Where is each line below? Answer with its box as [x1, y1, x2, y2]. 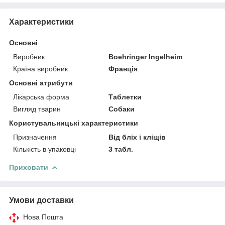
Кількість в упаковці [13, 145, 76, 153]
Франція [108, 64, 138, 73]
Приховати [9, 163, 48, 171]
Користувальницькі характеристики [9, 119, 138, 127]
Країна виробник [13, 64, 68, 73]
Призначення [13, 133, 57, 141]
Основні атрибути [9, 78, 73, 87]
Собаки [108, 104, 135, 113]
